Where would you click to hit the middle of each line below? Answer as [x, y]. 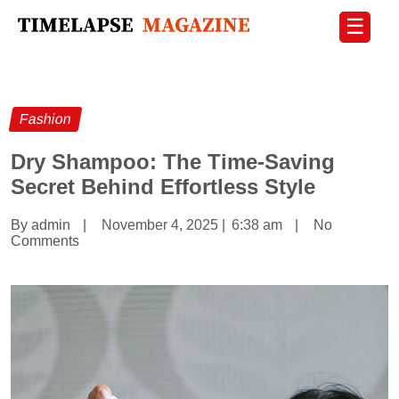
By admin [41, 225]
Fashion [45, 119]
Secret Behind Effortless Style [163, 187]
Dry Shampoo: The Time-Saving [173, 162]
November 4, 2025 [160, 225]
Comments [45, 241]
